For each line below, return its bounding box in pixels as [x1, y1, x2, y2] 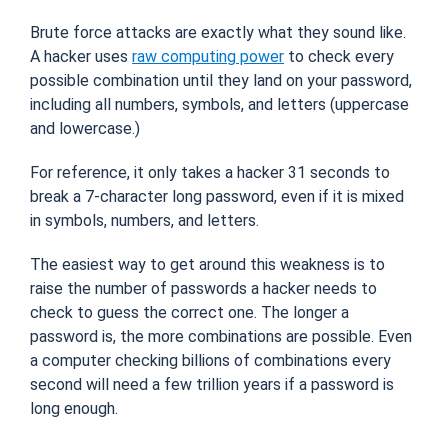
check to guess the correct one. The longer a [30, 302, 349, 322]
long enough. [30, 398, 118, 418]
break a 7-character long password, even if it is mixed [30, 186, 404, 206]
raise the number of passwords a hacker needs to [30, 278, 377, 298]
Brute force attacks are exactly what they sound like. [30, 22, 406, 42]
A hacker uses [30, 46, 132, 66]
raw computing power [132, 46, 284, 66]
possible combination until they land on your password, [30, 70, 412, 90]
